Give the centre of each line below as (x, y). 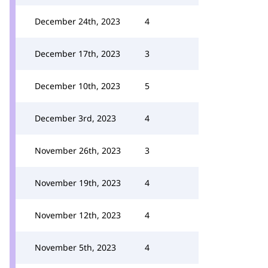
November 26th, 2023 (78, 150)
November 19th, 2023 (78, 183)
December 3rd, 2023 (75, 118)
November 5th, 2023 (75, 247)
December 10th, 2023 (77, 86)
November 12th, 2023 (78, 215)
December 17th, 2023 (77, 54)
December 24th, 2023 (77, 21)
